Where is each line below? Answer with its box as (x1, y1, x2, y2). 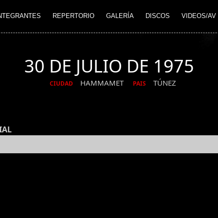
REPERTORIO (53, 12, 94, 20)
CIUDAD (49, 79, 73, 88)
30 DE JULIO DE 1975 (24, 54, 194, 78)
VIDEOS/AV (182, 12, 216, 20)
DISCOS (145, 12, 170, 20)
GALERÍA (106, 12, 134, 20)
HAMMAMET (80, 78, 126, 88)
